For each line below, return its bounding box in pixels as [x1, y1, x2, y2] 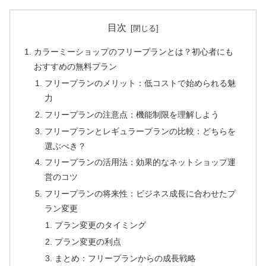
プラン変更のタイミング [54, 220, 146, 230]
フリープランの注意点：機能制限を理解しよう [44, 109, 219, 119]
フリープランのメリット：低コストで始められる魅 [44, 78, 236, 88]
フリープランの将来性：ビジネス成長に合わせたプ [44, 189, 236, 199]
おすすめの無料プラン [34, 61, 118, 71]
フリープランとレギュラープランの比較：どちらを [44, 126, 236, 136]
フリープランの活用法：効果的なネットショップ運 [44, 157, 236, 167]
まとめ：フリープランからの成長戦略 [54, 253, 196, 263]
